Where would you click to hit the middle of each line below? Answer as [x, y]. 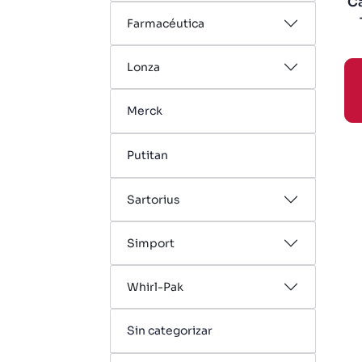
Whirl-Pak [155, 287]
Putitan [147, 155]
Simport [151, 243]
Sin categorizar [170, 330]
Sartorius [154, 200]
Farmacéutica [166, 23]
